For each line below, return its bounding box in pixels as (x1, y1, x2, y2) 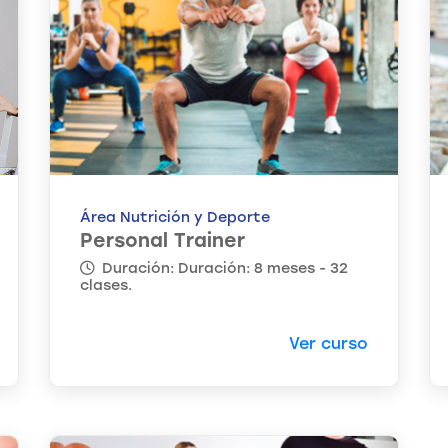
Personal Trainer (80, 229, 245, 253)
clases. (80, 276, 132, 295)
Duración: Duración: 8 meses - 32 (98, 259, 348, 278)
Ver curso (289, 334, 368, 354)
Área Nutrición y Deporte (80, 208, 270, 227)
